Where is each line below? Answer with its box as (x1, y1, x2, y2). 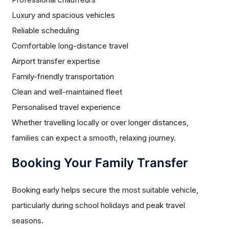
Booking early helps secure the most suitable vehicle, (12, 185, 199, 195)
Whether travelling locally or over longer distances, (12, 118, 189, 128)
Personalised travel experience (12, 102, 121, 112)
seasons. (12, 216, 44, 226)
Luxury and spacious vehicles (12, 10, 116, 20)
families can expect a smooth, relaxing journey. (12, 133, 176, 143)
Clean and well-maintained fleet (12, 87, 123, 97)
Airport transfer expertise (12, 56, 101, 66)
